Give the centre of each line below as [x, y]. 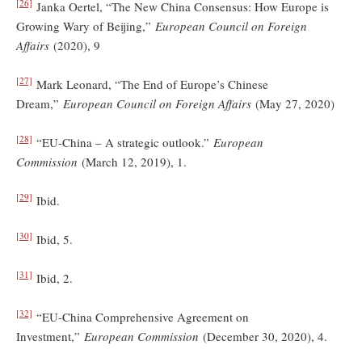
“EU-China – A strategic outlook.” [123, 142]
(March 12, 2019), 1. [132, 161]
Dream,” [40, 103]
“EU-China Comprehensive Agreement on [141, 316]
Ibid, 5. [53, 239]
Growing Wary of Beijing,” [86, 25]
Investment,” [50, 336]
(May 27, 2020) [295, 103]
